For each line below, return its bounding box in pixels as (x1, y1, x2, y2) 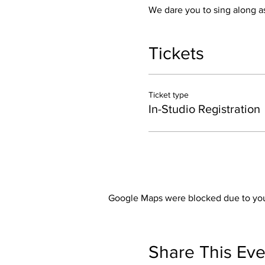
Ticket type (148, 90, 189, 100)
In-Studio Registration (148, 102, 260, 116)
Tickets (148, 44, 204, 63)
